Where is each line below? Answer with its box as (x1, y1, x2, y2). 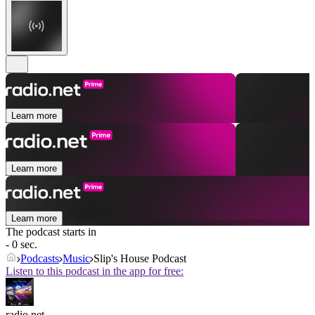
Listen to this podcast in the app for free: (6, 265, 184, 278)
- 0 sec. (6, 238, 37, 251)
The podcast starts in (6, 226, 96, 238)
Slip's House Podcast (94, 252, 186, 265)
